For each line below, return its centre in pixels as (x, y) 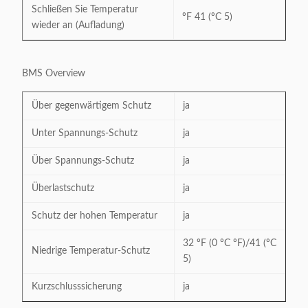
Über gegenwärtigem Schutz (91, 106)
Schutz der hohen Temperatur (95, 216)
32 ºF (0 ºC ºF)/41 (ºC (230, 243)
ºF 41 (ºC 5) (207, 17)
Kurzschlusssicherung (77, 287)
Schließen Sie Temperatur (85, 10)
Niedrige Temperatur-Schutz (91, 251)
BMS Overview (54, 74)
